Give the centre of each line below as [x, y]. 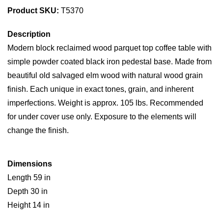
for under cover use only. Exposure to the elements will [102, 117]
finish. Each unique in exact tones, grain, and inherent [100, 89]
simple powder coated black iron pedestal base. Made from [110, 62]
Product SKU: [33, 11]
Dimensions [30, 164]
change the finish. [38, 130]
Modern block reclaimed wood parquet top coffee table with [110, 48]
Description [29, 34]
